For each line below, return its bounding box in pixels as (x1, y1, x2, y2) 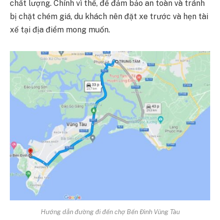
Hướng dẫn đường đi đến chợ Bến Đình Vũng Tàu (40, 208, 180, 216)
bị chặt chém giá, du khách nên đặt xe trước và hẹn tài (10, 11, 208, 21)
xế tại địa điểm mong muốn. (10, 25, 110, 34)
